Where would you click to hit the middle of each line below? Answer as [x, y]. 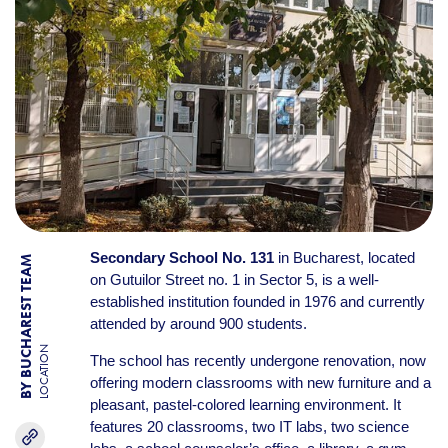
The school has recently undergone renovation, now [257, 361]
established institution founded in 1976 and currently [257, 302]
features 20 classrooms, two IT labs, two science [249, 427]
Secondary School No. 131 [181, 258]
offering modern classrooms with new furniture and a [260, 383]
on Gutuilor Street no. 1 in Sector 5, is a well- [234, 280]
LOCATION [44, 372]
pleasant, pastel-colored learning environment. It [245, 405]
